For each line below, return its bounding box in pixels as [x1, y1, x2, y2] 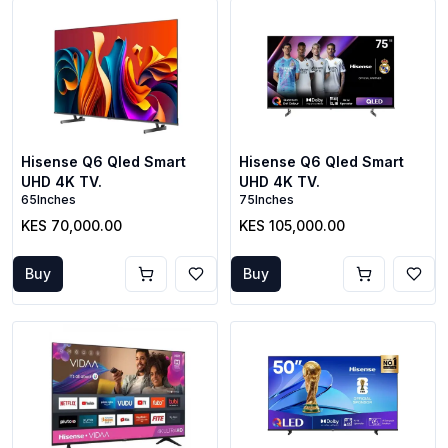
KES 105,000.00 [239, 217, 345, 234]
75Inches [239, 192, 294, 207]
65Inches [21, 192, 76, 207]
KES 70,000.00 [21, 217, 122, 234]
